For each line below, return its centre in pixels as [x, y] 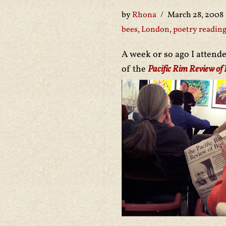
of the [135, 69]
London [155, 30]
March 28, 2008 [195, 15]
